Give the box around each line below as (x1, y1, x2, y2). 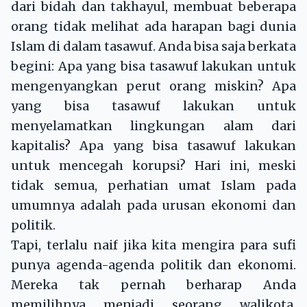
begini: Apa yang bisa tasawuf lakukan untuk (11, 58, 296, 75)
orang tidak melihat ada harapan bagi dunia (11, 19, 296, 35)
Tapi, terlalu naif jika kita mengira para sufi (11, 237, 296, 254)
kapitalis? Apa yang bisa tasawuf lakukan (11, 138, 296, 154)
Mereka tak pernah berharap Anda (11, 277, 296, 293)
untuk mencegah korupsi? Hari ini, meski (11, 158, 296, 174)
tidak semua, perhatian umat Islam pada (11, 177, 296, 194)
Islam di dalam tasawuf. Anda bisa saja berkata (11, 38, 296, 55)
